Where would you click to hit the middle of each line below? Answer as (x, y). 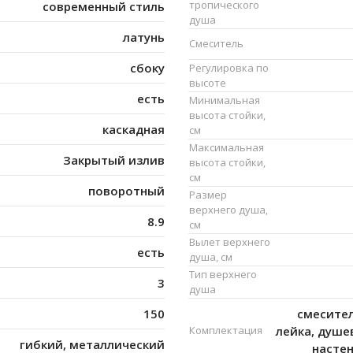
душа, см (211, 257)
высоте (208, 83)
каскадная (134, 130)
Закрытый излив (114, 160)
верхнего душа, (229, 210)
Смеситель (216, 44)
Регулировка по (229, 68)
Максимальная (227, 148)
